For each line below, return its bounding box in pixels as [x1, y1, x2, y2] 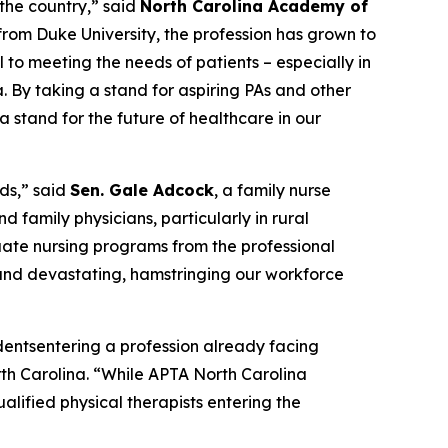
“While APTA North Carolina [93, 364, 307, 385]
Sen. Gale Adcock [70, 180, 214, 201]
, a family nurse [214, 180, 331, 201]
